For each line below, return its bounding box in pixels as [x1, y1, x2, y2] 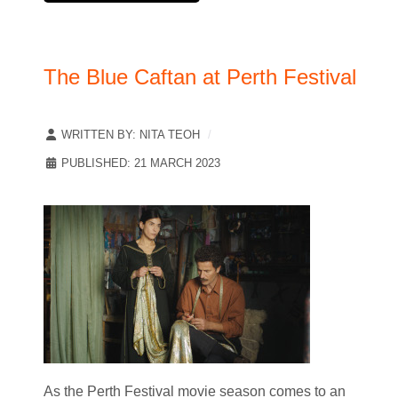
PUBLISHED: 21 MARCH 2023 [61, 156, 220, 171]
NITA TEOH [139, 128, 200, 142]
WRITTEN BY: [58, 128, 139, 142]
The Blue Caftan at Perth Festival [44, 65, 356, 90]
